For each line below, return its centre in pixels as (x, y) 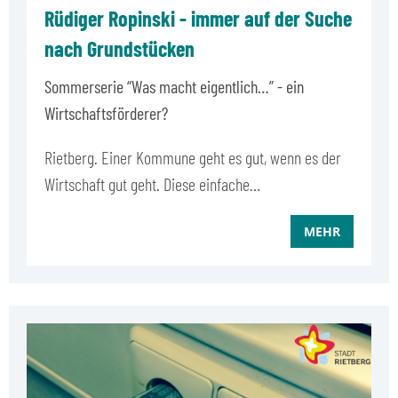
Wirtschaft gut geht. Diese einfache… (152, 183)
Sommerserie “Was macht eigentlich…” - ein (174, 86)
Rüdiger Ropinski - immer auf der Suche (198, 18)
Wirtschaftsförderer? (106, 112)
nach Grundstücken (119, 48)
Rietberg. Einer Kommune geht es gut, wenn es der (193, 157)
